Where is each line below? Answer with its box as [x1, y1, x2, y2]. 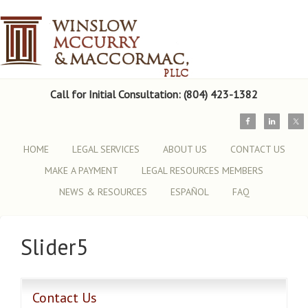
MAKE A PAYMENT [45, 164, 118, 177]
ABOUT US [162, 143, 207, 155]
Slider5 [21, 232, 88, 261]
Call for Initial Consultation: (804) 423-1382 [50, 87, 258, 101]
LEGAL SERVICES [71, 143, 140, 155]
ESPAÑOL [170, 186, 209, 198]
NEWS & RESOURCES [58, 186, 147, 198]
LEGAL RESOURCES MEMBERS [142, 164, 263, 177]
